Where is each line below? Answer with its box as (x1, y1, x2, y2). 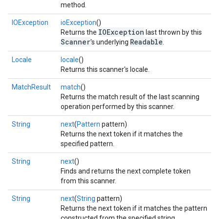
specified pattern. (61, 140, 114, 148)
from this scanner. (61, 177, 116, 185)
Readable (130, 37, 163, 46)
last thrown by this (144, 28, 202, 36)
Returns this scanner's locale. (61, 66, 150, 73)
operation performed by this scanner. (61, 103, 175, 110)
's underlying (90, 38, 130, 46)
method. (61, 1, 87, 9)
